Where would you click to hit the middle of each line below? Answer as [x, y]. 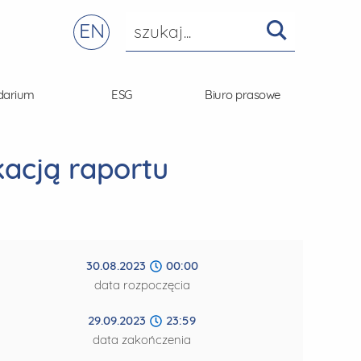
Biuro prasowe [243, 95]
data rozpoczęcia [142, 285]
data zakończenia [142, 340]
